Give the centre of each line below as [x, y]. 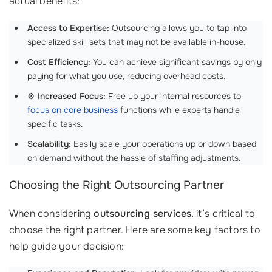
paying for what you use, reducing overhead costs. [126, 76]
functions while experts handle [179, 110]
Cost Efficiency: [59, 62]
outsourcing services [143, 214]
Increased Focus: [72, 96]
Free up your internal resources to [173, 96]
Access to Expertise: [68, 28]
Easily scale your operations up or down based [164, 144]
